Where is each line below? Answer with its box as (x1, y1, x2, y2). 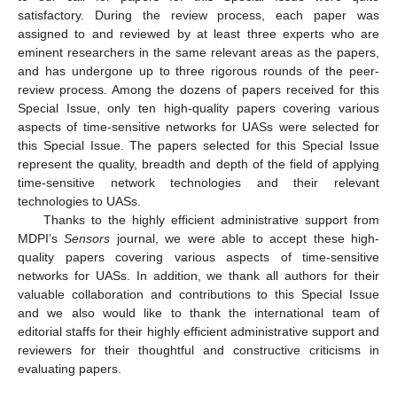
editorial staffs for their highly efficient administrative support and (18, 324, 379, 339)
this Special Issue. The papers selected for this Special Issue (18, 138, 379, 153)
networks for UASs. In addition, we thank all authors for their (18, 269, 379, 284)
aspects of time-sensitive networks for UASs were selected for (18, 120, 379, 135)
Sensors (64, 231, 111, 246)
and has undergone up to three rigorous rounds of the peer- (18, 64, 379, 79)
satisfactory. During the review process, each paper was (18, 8, 379, 23)
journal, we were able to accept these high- (110, 231, 380, 246)
